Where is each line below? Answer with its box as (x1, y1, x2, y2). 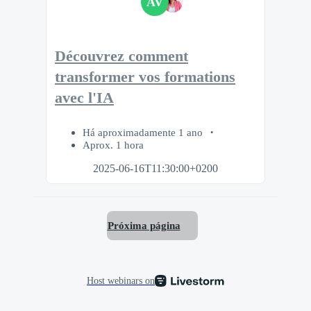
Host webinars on (87, 274, 155, 286)
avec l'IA (55, 89, 114, 106)
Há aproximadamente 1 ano (83, 126, 205, 139)
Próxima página (107, 219, 180, 231)
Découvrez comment (55, 47, 188, 65)
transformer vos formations (55, 68, 235, 85)
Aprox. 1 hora (83, 139, 144, 151)
